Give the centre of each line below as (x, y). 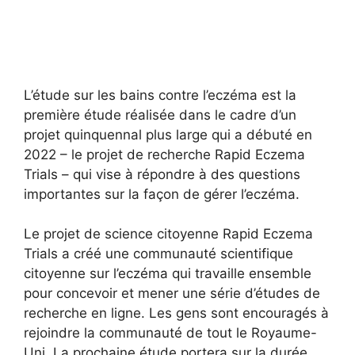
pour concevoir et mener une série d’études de (172, 294)
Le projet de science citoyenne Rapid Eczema (168, 234)
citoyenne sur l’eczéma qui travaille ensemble (168, 274)
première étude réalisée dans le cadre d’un (160, 115)
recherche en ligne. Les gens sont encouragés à (176, 313)
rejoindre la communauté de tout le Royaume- (170, 333)
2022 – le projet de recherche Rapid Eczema (164, 154)
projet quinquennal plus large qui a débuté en (168, 134)
